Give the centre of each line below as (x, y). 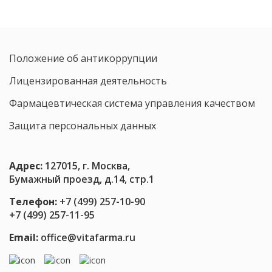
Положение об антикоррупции (83, 59)
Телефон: (33, 202)
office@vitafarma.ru (88, 238)
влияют (133, 59)
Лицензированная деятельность (88, 81)
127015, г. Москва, (86, 166)
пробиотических (154, 32)
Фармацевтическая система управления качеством (132, 104)
